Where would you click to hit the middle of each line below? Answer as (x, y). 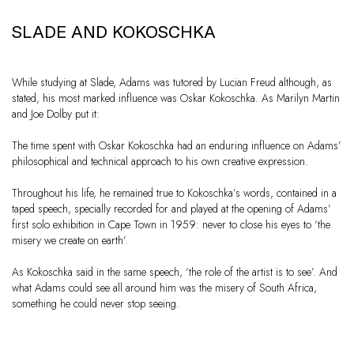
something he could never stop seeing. (96, 304)
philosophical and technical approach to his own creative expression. (160, 162)
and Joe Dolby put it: (56, 114)
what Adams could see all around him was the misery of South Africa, (164, 288)
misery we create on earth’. (70, 241)
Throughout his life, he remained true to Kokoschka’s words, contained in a (174, 193)
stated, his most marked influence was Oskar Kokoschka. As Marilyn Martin (176, 98)
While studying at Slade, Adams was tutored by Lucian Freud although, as (172, 83)
